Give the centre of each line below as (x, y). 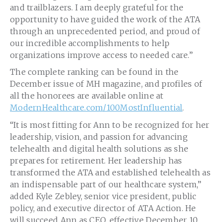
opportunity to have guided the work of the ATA (105, 20)
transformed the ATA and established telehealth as (110, 172)
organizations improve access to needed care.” (101, 55)
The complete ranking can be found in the (94, 72)
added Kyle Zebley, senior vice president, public (103, 196)
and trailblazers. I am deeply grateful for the (97, 8)
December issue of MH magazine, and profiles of (106, 84)
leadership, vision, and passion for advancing (99, 137)
